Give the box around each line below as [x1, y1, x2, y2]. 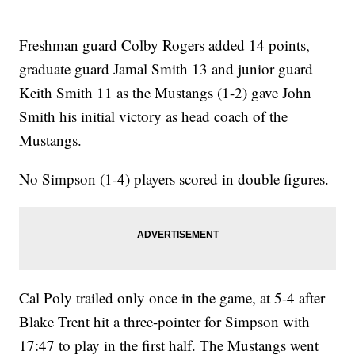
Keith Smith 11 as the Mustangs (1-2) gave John [19, 82, 312, 103]
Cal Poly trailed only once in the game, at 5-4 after [19, 288, 326, 308]
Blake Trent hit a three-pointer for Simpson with [19, 311, 311, 332]
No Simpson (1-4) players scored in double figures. [19, 169, 330, 189]
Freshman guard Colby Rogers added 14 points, [19, 35, 311, 55]
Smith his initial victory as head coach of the [19, 106, 288, 127]
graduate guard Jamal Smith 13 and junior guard [19, 59, 314, 79]
